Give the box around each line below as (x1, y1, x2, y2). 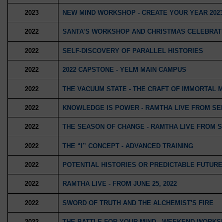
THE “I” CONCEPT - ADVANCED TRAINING (62, 142, 193, 150)
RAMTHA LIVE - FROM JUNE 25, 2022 (62, 180, 177, 188)
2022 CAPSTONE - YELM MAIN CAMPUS (62, 66, 186, 74)
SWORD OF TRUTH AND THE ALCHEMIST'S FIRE (62, 199, 214, 207)
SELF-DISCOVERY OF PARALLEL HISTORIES (62, 47, 203, 55)
